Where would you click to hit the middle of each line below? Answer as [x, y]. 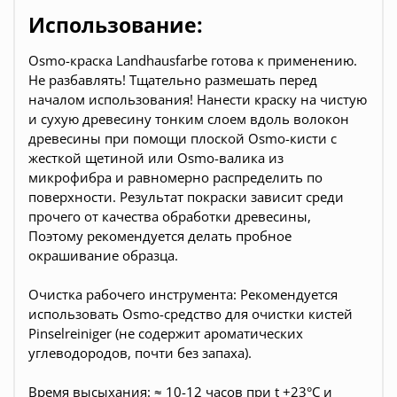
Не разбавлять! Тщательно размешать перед [173, 79]
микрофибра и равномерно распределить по [175, 177]
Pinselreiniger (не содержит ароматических [166, 333]
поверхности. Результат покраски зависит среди [186, 196]
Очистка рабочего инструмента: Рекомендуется [183, 294]
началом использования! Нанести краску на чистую [198, 99]
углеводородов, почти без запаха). [140, 352]
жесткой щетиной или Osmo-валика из [156, 157]
